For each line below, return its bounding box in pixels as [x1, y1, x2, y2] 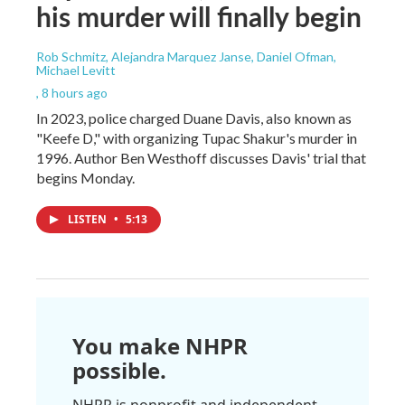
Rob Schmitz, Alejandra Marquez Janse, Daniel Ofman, [36, 48, 336, 64]
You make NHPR [72, 330, 248, 361]
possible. [72, 354, 166, 385]
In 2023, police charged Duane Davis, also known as [36, 108, 352, 127]
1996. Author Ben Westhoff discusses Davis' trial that [36, 148, 366, 166]
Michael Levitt [36, 61, 116, 78]
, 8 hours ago [36, 84, 108, 100]
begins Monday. [36, 168, 135, 186]
